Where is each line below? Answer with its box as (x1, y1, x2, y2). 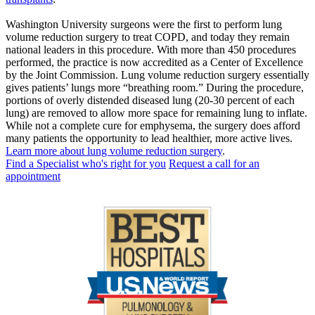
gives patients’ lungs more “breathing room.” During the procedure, (6, 81, 304, 94)
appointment (6, 169, 60, 182)
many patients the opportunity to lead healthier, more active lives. (6, 131, 292, 144)
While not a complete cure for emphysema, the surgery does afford (6, 119, 300, 131)
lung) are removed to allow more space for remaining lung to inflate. (6, 106, 307, 119)
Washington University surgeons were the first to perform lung (6, 18, 282, 30)
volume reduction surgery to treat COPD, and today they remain (6, 30, 290, 43)
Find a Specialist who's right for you (6, 157, 166, 169)
